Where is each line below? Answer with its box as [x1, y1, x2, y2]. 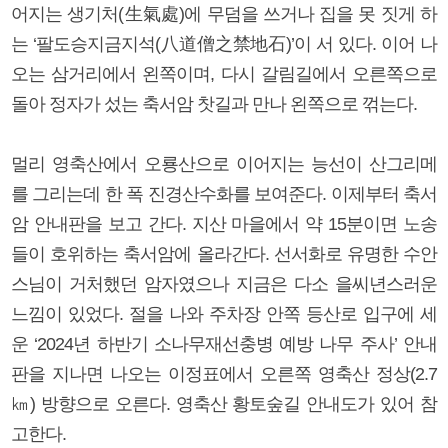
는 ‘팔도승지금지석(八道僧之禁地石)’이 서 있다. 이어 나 [11, 33, 437, 54]
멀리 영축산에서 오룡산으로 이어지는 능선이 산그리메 [11, 153, 437, 174]
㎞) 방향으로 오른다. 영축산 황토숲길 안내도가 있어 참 [11, 393, 437, 414]
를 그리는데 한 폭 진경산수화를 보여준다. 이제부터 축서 [11, 183, 437, 204]
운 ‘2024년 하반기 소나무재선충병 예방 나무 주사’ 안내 [11, 333, 437, 354]
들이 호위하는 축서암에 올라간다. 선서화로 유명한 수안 [11, 243, 437, 264]
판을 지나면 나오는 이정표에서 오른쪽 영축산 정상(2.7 [11, 363, 437, 384]
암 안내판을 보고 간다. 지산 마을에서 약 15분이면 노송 [11, 213, 437, 234]
